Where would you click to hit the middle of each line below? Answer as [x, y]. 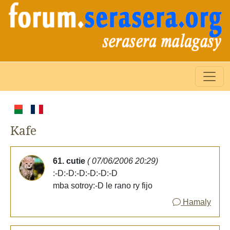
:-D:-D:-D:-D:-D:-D [85, 173]
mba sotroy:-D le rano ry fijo [103, 185]
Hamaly [196, 202]
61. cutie [70, 161]
